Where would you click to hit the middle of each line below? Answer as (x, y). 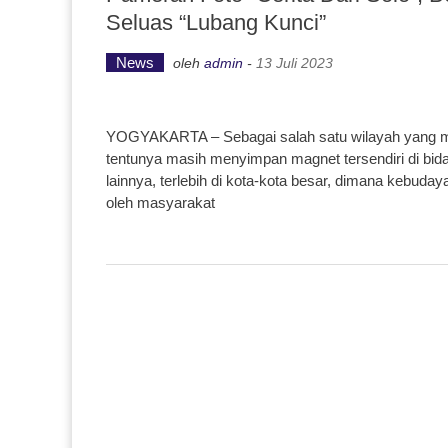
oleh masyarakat (160, 202)
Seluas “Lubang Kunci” (216, 22)
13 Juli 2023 (294, 63)
